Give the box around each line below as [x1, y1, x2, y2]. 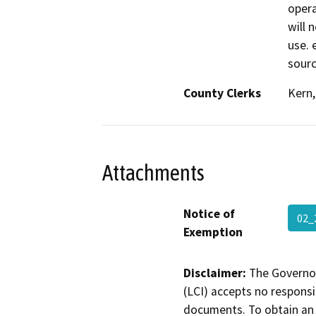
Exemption [183, 224, 243, 240]
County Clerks [183, 85, 261, 102]
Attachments [102, 159, 205, 186]
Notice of [183, 205, 235, 221]
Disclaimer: [183, 265, 246, 281]
